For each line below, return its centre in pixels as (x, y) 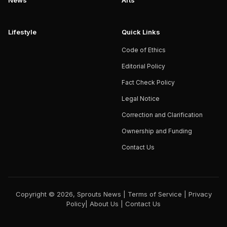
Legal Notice (141, 99)
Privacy (200, 194)
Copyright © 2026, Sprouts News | (70, 194)
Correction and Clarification (162, 115)
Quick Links (141, 32)
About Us (104, 204)
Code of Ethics (144, 50)
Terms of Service (155, 194)
